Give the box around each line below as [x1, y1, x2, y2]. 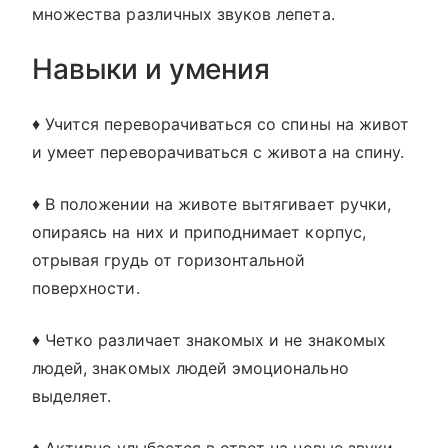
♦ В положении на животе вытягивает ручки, [32, 194, 391, 215]
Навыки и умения [32, 52, 270, 87]
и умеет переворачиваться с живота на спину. [32, 142, 405, 163]
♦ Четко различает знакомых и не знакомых [32, 330, 386, 351]
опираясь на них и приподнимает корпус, [32, 222, 366, 243]
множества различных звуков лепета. [32, 4, 335, 25]
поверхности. [32, 278, 140, 299]
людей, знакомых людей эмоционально [32, 358, 349, 379]
